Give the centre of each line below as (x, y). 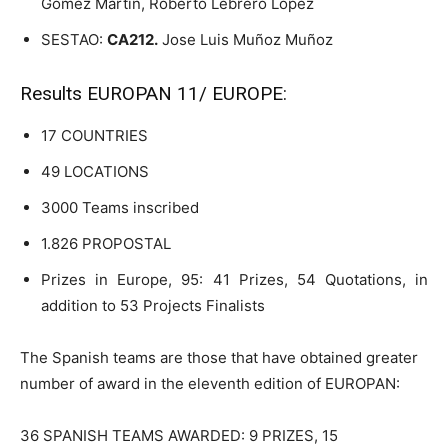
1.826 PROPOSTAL (106, 243)
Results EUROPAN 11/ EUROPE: (153, 93)
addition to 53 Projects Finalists (153, 305)
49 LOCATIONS (95, 171)
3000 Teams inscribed (120, 207)
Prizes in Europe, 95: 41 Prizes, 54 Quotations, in (234, 279)
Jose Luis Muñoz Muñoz (245, 39)
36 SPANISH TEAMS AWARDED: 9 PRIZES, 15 (179, 435)
